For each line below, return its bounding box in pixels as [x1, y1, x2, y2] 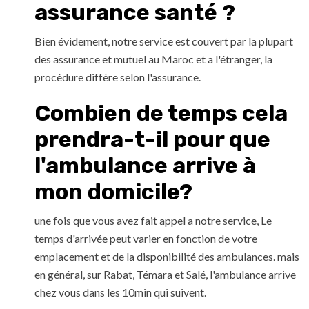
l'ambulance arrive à [34, 152, 256, 179]
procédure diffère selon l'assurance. [34, 70, 201, 84]
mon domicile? [34, 179, 192, 206]
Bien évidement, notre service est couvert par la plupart [34, 34, 293, 48]
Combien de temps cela [34, 100, 288, 127]
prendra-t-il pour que [34, 126, 270, 153]
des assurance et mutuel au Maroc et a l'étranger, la [34, 52, 272, 66]
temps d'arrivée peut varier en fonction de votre [34, 232, 257, 246]
